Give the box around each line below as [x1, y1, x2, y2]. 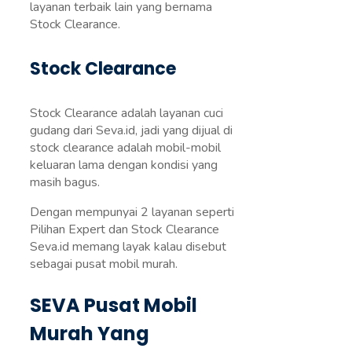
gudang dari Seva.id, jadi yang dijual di [30, 122, 233, 140]
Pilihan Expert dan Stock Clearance [30, 221, 219, 239]
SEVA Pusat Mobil [30, 292, 197, 319]
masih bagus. [30, 174, 100, 192]
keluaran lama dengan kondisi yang [30, 156, 218, 174]
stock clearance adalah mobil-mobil [30, 139, 221, 157]
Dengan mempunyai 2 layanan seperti [30, 203, 234, 222]
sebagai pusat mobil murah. [30, 255, 178, 273]
